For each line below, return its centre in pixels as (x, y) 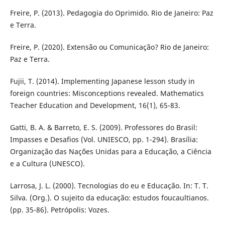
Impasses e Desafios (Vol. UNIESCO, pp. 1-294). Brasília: (104, 140)
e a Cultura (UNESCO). (47, 164)
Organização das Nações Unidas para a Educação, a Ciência (110, 152)
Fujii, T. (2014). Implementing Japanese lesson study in (102, 81)
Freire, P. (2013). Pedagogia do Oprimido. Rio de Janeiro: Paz (111, 13)
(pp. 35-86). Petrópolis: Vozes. (60, 210)
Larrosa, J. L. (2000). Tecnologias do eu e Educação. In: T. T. (109, 186)
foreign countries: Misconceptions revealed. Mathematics (107, 93)
